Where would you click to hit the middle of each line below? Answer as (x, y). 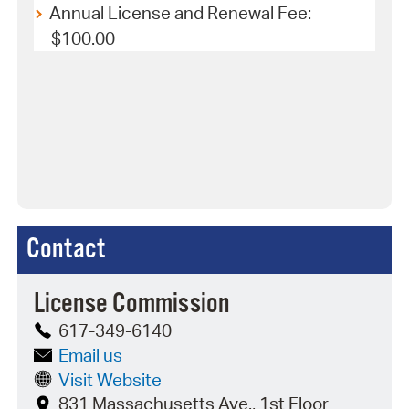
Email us (91, 355)
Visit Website (110, 379)
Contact (65, 249)
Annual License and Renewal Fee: (181, 13)
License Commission (132, 305)
